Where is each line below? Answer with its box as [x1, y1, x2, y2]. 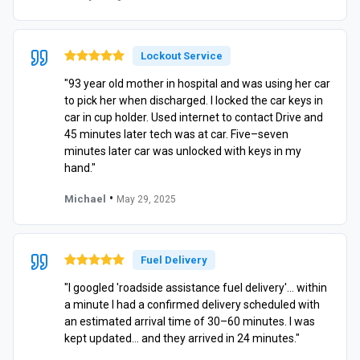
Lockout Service [141, 49, 223, 62]
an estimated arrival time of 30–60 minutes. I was [64, 314, 315, 328]
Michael [64, 192, 106, 205]
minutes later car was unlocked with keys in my [64, 144, 301, 157]
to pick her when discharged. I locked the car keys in [64, 93, 323, 107]
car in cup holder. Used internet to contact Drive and [64, 110, 323, 124]
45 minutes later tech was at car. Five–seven [64, 127, 288, 141]
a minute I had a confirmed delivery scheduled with [64, 297, 320, 311]
